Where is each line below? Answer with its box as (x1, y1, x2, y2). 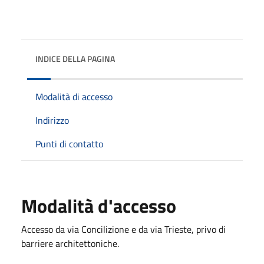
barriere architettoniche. (21, 236, 119, 250)
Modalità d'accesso (21, 191, 176, 220)
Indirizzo (35, 113, 69, 127)
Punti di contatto (35, 136, 103, 151)
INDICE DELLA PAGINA (35, 52, 115, 65)
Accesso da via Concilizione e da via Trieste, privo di (21, 222, 226, 236)
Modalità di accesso (35, 89, 113, 104)
